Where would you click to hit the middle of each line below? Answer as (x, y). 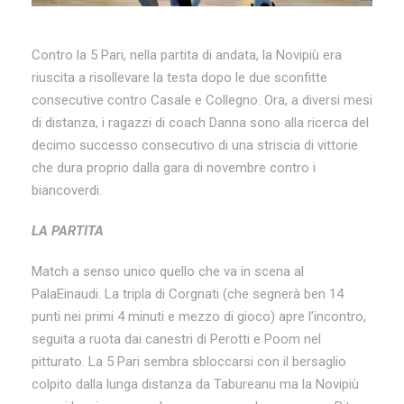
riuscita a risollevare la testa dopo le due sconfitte (179, 77)
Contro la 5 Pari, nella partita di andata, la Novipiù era (187, 55)
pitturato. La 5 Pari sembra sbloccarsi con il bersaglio (189, 361)
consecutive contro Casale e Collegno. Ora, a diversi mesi (202, 100)
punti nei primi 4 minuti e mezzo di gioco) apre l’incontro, (199, 316)
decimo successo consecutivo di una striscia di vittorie (195, 145)
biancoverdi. (67, 190)
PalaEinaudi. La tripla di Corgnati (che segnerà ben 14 (188, 294)
